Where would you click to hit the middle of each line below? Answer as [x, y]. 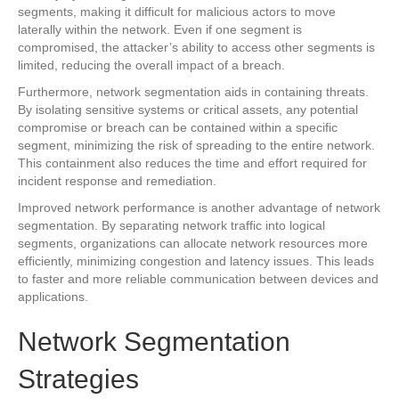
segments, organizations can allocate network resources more [193, 243]
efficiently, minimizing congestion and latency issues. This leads [196, 261]
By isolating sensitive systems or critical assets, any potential [188, 109]
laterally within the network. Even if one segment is [160, 29]
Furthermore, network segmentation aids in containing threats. [193, 91]
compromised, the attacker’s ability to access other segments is [196, 47]
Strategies [78, 379]
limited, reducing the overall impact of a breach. [151, 65]
